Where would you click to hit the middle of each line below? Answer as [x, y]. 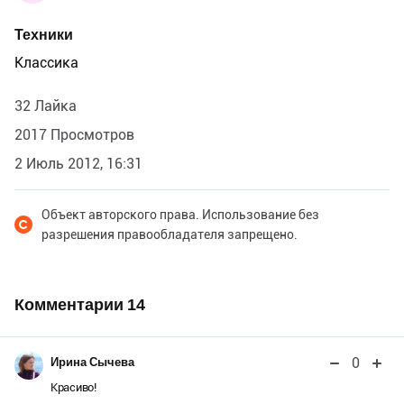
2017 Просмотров [74, 134]
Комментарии [71, 304]
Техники [44, 34]
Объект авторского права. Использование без [180, 214]
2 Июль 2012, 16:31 [78, 163]
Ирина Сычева [92, 362]
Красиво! [73, 387]
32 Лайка [46, 106]
